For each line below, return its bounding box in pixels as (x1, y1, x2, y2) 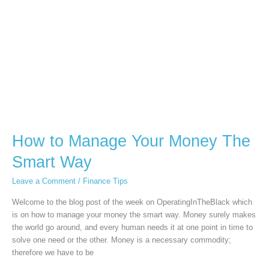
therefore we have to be (12, 248, 94, 258)
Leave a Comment (12, 176, 76, 186)
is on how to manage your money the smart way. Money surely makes (12, 210, 256, 220)
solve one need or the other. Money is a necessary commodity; (12, 235, 231, 245)
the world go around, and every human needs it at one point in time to (12, 223, 253, 232)
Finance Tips (83, 176, 128, 186)
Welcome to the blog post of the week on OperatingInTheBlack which (12, 198, 252, 207)
